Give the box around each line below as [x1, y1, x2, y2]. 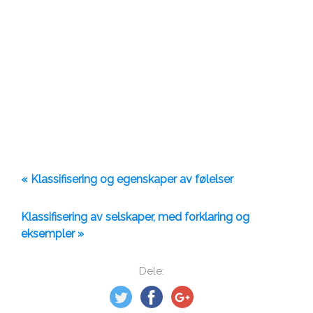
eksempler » [21, 227, 84, 241]
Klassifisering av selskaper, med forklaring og [21, 210, 249, 224]
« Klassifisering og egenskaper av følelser [21, 173, 233, 187]
